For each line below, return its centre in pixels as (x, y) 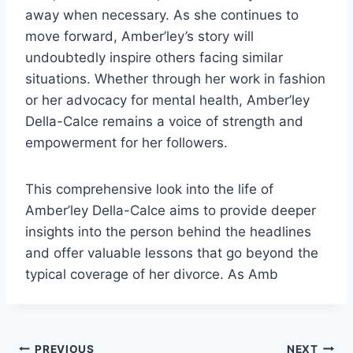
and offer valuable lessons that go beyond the (172, 253)
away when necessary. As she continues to (162, 15)
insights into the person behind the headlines (168, 232)
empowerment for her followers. (126, 143)
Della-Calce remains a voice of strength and (164, 122)
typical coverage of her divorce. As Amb (152, 275)
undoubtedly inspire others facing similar (154, 58)
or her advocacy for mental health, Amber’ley (167, 100)
